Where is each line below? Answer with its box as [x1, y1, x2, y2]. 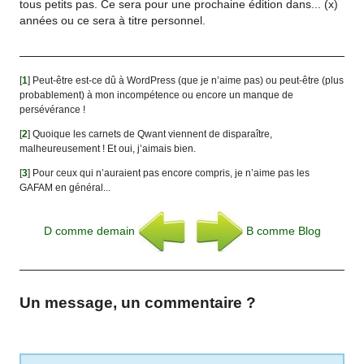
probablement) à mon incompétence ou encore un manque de [19, 89, 294, 101]
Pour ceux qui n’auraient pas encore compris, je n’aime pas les [32, 167, 310, 180]
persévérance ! [19, 103, 86, 115]
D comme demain [43, 223, 138, 237]
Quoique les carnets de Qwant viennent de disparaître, [32, 128, 273, 141]
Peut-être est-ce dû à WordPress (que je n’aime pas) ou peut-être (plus [32, 74, 344, 86]
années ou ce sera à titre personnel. [19, 15, 206, 28]
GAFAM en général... [19, 182, 111, 194]
